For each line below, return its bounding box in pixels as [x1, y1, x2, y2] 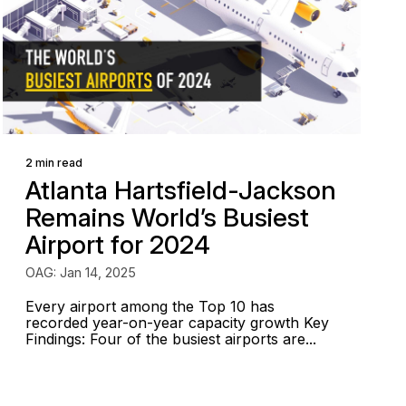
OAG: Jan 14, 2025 [25, 265, 137, 280]
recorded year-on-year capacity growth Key [25, 314, 330, 332]
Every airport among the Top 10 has [25, 297, 275, 315]
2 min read [25, 156, 83, 169]
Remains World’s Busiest [25, 202, 310, 233]
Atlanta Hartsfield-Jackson [25, 175, 337, 206]
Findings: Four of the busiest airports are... [25, 330, 317, 348]
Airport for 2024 [25, 229, 211, 260]
